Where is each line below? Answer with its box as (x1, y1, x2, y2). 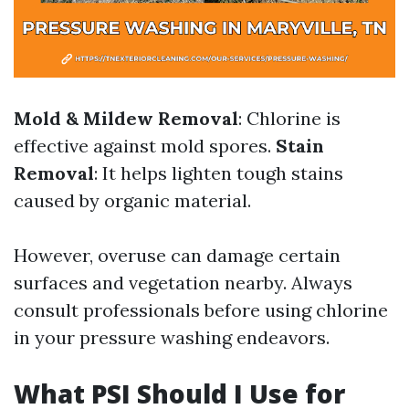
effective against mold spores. (14, 134, 276, 157)
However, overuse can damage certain (14, 244, 341, 267)
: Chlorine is (238, 107, 341, 130)
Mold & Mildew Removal (14, 107, 238, 130)
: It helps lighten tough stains (94, 162, 343, 184)
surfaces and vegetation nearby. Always (14, 271, 352, 294)
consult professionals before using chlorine (14, 299, 388, 321)
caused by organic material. (14, 189, 251, 212)
